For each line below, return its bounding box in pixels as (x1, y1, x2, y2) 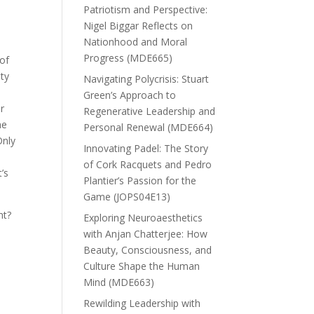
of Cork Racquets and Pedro (83, 157, 212, 171)
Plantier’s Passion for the (83, 173, 197, 187)
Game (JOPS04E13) (83, 189, 171, 203)
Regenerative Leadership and (83, 104, 216, 118)
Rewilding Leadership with (83, 296, 201, 310)
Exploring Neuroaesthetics (83, 210, 203, 224)
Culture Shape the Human (83, 259, 200, 273)
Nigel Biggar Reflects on (83, 18, 193, 32)
